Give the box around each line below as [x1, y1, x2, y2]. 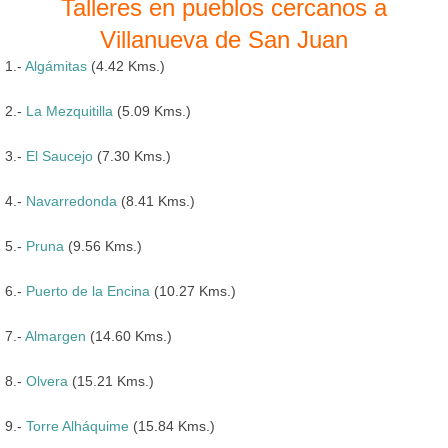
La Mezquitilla [26, 102, 113, 119]
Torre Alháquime [26, 417, 129, 434]
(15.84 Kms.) [129, 417, 215, 434]
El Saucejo [26, 147, 93, 164]
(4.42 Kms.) [87, 57, 165, 74]
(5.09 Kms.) [113, 102, 191, 119]
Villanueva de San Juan [100, 25, 348, 53]
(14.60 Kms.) [86, 327, 172, 344]
